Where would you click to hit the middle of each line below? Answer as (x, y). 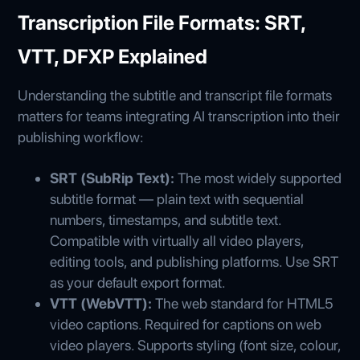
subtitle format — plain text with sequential (177, 198)
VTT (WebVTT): (103, 303)
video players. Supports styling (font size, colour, (196, 345)
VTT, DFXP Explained (113, 56)
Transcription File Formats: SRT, (162, 22)
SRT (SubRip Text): (114, 178)
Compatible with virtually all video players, (177, 240)
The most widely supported (260, 178)
